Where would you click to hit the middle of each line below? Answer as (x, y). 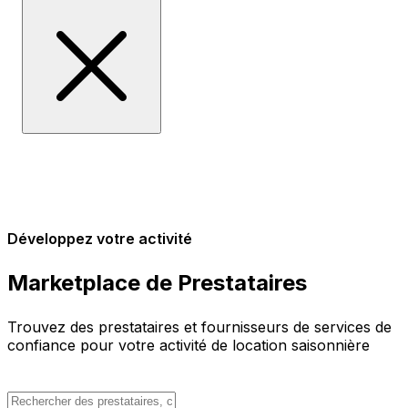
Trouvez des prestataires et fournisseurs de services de (199, 326)
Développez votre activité (100, 239)
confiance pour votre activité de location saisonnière (189, 345)
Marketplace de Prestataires (157, 282)
